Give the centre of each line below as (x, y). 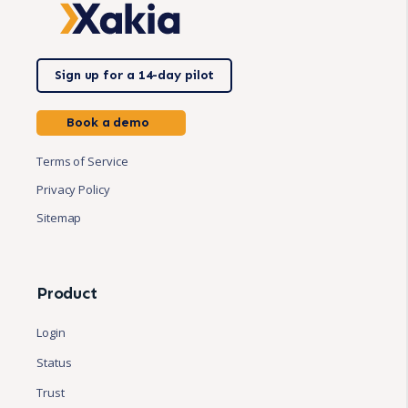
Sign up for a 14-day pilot (135, 75)
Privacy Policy (73, 189)
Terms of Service (82, 161)
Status (54, 362)
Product (67, 293)
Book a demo (108, 122)
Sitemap (59, 217)
